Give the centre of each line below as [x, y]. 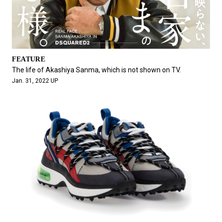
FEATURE [28, 59]
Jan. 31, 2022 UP [35, 81]
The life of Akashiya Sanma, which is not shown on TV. [96, 70]
